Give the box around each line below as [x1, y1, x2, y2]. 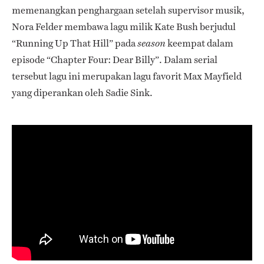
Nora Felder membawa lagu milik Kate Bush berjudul [12, 19, 236, 34]
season [137, 37, 167, 49]
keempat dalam [167, 36, 233, 50]
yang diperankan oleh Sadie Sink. [12, 85, 153, 100]
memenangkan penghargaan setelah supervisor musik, [12, 3, 245, 17]
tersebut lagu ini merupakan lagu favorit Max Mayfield [12, 69, 242, 83]
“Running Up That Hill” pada [12, 36, 137, 50]
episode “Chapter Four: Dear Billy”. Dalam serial [12, 52, 217, 67]
